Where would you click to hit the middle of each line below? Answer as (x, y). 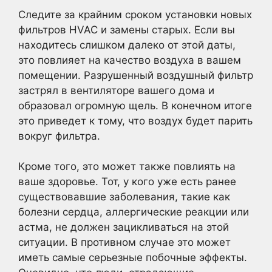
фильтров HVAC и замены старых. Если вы (127, 29)
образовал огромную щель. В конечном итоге (135, 105)
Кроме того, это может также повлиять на (127, 166)
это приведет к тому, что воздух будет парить (135, 121)
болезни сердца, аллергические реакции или (134, 212)
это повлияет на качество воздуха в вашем (130, 60)
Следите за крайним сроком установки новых (135, 14)
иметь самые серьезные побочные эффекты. (133, 257)
